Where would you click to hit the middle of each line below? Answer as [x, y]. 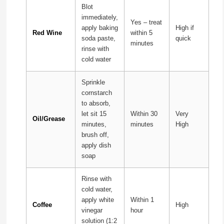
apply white [97, 200]
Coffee [42, 205]
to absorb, [96, 103]
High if [184, 28]
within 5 [141, 33]
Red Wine [47, 33]
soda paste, [98, 38]
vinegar [92, 210]
